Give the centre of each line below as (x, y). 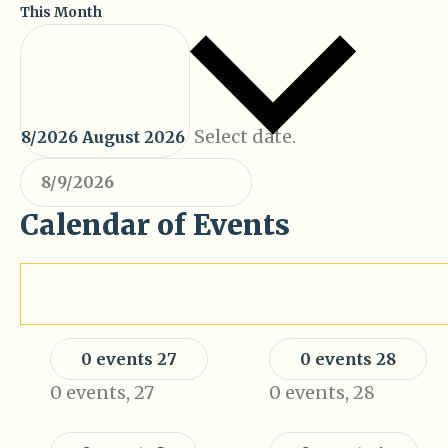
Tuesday (317, 292)
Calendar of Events (155, 224)
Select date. (245, 136)
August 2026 (135, 136)
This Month (61, 12)
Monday (105, 292)
